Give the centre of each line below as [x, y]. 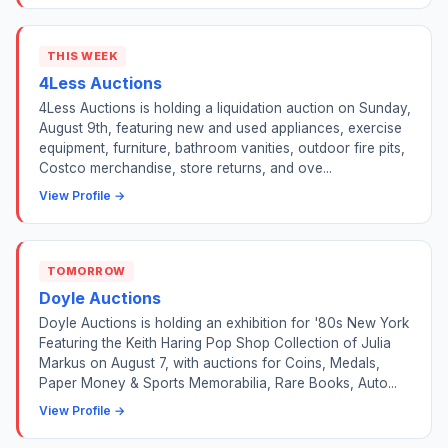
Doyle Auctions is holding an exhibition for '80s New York [224, 323]
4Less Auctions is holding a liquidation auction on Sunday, [225, 108]
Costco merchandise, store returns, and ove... [185, 168]
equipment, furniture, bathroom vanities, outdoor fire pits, [222, 148]
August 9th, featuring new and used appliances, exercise [220, 128]
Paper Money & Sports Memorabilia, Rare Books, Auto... [218, 383]
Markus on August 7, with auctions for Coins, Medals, [209, 363]
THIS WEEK [83, 55]
